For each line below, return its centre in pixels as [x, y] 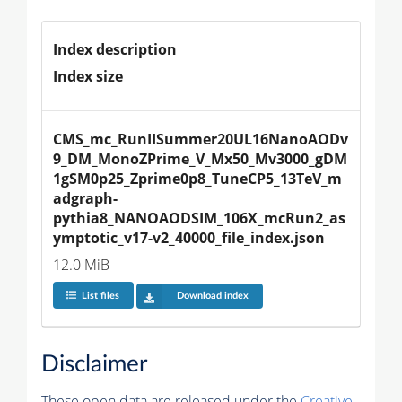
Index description [115, 49]
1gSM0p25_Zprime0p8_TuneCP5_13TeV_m [197, 178]
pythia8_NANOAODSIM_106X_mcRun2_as [199, 218]
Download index [212, 296]
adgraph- [85, 198]
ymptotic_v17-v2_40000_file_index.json [189, 237]
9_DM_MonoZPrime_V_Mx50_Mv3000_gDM [200, 158]
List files [100, 296]
